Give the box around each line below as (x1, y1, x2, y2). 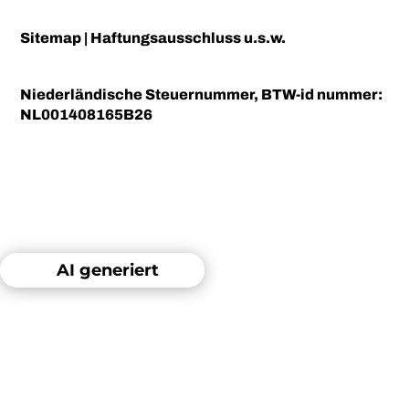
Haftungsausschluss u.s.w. (90, 30, 287, 47)
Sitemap (20, 30, 82, 47)
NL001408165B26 (20, 107, 153, 123)
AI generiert (57, 260, 159, 281)
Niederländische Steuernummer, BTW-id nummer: (20, 87, 383, 103)
